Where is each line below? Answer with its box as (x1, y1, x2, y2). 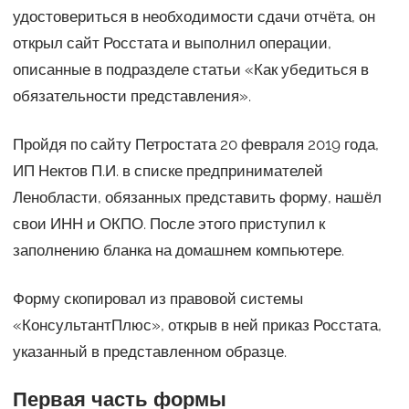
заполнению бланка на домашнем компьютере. (12, 240, 344, 259)
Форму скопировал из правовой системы (12, 288, 303, 308)
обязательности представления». (12, 86, 251, 105)
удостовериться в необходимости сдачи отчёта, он (12, 6, 375, 26)
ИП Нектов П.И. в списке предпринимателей (12, 161, 323, 180)
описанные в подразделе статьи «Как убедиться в (12, 59, 369, 79)
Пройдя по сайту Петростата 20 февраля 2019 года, (12, 134, 379, 153)
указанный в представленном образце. (12, 341, 287, 361)
